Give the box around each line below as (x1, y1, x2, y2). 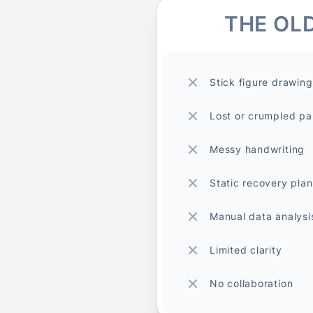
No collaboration (210, 277, 293, 290)
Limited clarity (210, 244, 282, 256)
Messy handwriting (210, 143, 305, 156)
